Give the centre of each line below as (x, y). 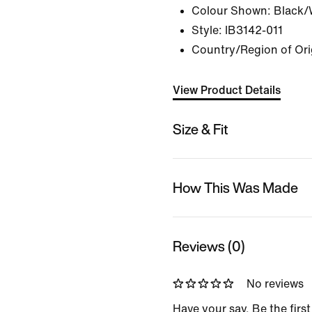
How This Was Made (235, 187)
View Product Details (227, 90)
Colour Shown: (231, 11)
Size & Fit (201, 129)
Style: (207, 30)
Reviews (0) (209, 246)
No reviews (275, 283)
